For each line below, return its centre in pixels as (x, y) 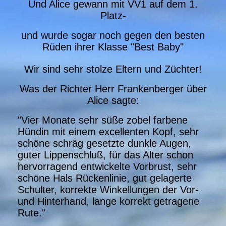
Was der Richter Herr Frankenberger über (113, 89)
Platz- (113, 15)
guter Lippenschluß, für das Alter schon (105, 155)
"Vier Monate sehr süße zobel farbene (103, 120)
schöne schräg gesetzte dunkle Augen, (104, 143)
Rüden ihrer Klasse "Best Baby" (113, 47)
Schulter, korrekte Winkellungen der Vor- (108, 189)
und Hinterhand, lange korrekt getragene (108, 201)
